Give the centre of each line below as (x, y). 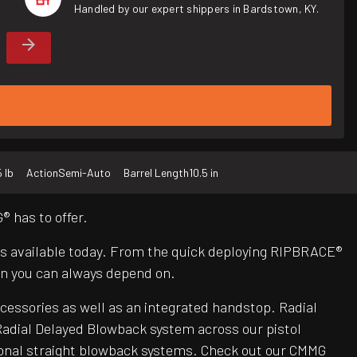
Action (42, 173)
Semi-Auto (84, 173)
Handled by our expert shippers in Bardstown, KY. (196, 8)
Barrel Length (156, 173)
